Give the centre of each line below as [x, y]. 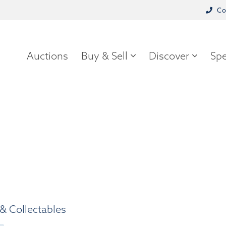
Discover [169, 56]
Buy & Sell [104, 56]
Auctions [47, 56]
